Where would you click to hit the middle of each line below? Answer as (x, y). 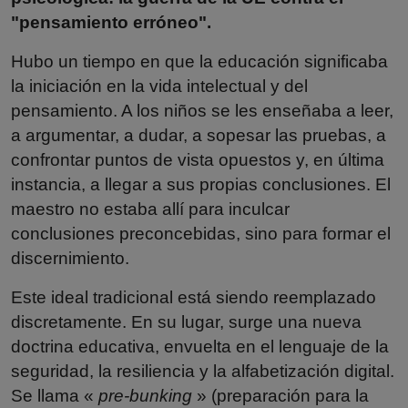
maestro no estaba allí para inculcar (150, 209)
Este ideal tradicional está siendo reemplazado (194, 297)
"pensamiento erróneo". (111, 22)
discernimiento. (70, 258)
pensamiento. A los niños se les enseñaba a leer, (202, 110)
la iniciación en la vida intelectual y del (159, 86)
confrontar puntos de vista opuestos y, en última (198, 159)
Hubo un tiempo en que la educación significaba (199, 61)
